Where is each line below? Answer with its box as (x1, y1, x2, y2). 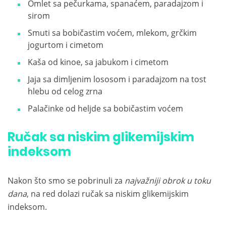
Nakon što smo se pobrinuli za (8, 175, 125, 187)
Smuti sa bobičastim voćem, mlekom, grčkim (28, 27, 197, 39)
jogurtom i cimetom (28, 39, 103, 51)
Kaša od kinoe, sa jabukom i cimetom (28, 56, 168, 68)
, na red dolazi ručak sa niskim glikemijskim (27, 188, 189, 200)
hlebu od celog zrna (28, 86, 102, 97)
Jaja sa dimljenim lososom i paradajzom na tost (28, 74, 206, 85)
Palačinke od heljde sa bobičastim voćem (28, 103, 183, 115)
